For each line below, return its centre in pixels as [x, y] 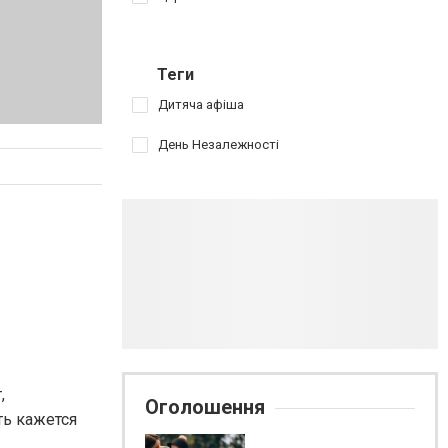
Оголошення [205, 407]
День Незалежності [218, 144]
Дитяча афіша [201, 104]
